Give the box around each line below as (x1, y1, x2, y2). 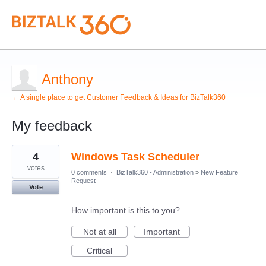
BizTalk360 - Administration (116, 169, 194, 176)
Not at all (83, 227, 116, 236)
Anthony (42, 71, 93, 87)
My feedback (12, 118, 92, 134)
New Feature (201, 169, 238, 176)
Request (71, 177, 96, 184)
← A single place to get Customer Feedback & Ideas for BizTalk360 (12, 93, 226, 102)
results (12, 153, 37, 162)
